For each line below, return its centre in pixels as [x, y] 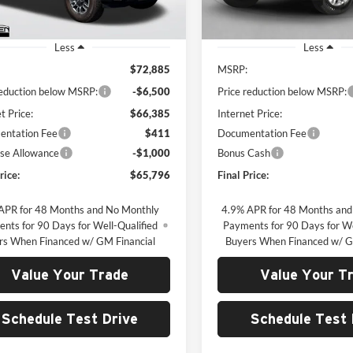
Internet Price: [250, 113]
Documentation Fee [262, 133]
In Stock [239, 27]
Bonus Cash [244, 152]
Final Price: [243, 175]
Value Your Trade [69, 274]
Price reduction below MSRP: [282, 91]
